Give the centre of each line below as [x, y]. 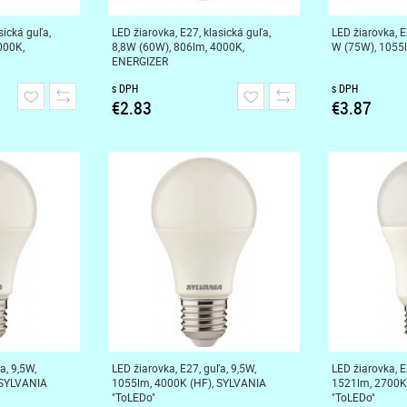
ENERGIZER [139, 61]
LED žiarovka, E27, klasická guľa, [191, 32]
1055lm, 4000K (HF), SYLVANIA [189, 382]
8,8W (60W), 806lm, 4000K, [178, 46]
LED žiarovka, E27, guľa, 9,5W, [184, 368]
